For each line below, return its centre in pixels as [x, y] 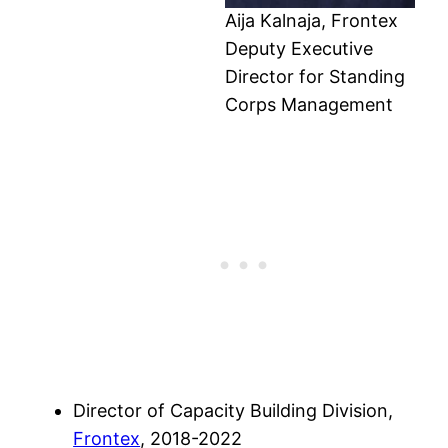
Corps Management [308, 105]
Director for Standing [314, 77]
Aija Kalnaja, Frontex [311, 21]
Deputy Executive [298, 49]
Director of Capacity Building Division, [233, 411]
